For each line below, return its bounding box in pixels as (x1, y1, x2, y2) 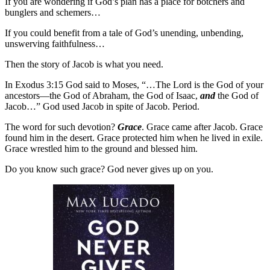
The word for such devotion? (5, 121, 118, 132)
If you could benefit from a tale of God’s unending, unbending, (5, 27, 243, 38)
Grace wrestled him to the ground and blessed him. (5, 143, 198, 154)
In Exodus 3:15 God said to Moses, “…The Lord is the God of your (5, 79, 263, 90)
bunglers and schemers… (5, 7, 101, 17)
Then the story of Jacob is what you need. (5, 58, 163, 69)
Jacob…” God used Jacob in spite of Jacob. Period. (5, 101, 199, 111)
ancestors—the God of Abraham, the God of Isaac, (5, 90, 200, 101)
